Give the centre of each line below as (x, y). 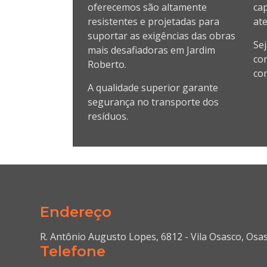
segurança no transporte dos (153, 102)
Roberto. (107, 65)
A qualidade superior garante (153, 87)
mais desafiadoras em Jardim (151, 50)
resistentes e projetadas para (153, 22)
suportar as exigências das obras (162, 36)
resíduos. (108, 116)
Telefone (73, 252)
